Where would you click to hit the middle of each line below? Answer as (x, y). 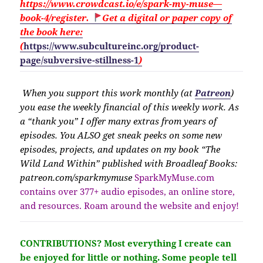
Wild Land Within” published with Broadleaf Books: (129, 163)
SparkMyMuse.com (175, 178)
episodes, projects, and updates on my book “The (120, 149)
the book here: (52, 31)
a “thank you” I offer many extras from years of (119, 121)
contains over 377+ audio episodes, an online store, (128, 192)
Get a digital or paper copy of (167, 17)
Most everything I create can (168, 243)
